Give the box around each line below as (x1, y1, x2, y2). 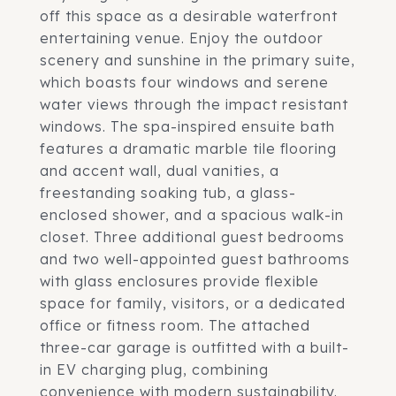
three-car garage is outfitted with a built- (40, 339, 349, 356)
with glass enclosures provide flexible (40, 272, 319, 290)
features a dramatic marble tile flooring (40, 140, 337, 157)
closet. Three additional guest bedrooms (40, 228, 345, 246)
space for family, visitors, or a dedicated (40, 294, 346, 312)
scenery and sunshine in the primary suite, (40, 51, 355, 69)
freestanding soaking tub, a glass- (40, 184, 296, 202)
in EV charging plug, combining (40, 361, 269, 378)
